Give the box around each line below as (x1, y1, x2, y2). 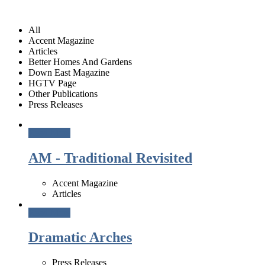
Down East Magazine (28, 67, 109, 77)
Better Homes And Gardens (28, 56, 132, 67)
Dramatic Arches (28, 230, 132, 245)
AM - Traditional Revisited (28, 150, 192, 166)
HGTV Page (28, 77, 76, 88)
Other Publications (28, 88, 98, 99)
